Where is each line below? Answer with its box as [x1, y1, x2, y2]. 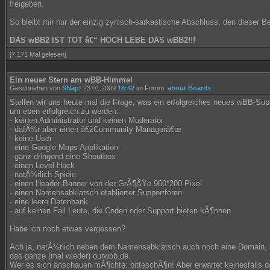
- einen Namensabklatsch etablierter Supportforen [10, 188, 182, 197]
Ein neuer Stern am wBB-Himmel [10, 75, 133, 84]
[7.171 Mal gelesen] [10, 51, 66, 58]
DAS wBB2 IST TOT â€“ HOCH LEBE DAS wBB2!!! [10, 36, 195, 45]
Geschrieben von [10, 84, 62, 92]
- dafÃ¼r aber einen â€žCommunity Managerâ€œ [10, 125, 181, 134]
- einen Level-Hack [10, 161, 75, 170]
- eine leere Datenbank [10, 197, 88, 206]
